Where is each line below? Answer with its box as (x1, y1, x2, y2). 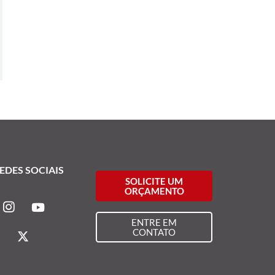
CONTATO (133, 227, 176, 238)
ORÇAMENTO (124, 185, 184, 196)
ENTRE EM (131, 217, 177, 228)
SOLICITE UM (125, 175, 184, 187)
